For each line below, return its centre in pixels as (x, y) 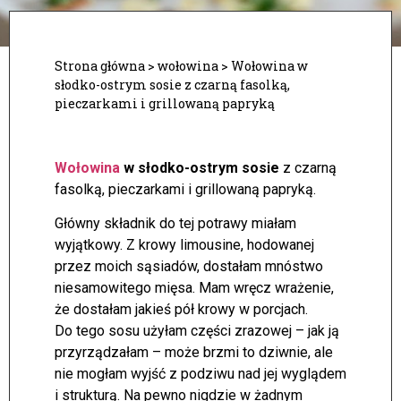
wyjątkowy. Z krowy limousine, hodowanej (184, 245)
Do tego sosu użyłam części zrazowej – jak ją (197, 331)
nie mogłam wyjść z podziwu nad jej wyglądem (200, 374)
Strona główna (100, 66)
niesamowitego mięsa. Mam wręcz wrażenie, (194, 288)
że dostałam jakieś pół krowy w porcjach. (181, 310)
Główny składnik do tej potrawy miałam (175, 224)
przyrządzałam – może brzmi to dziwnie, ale (194, 353)
